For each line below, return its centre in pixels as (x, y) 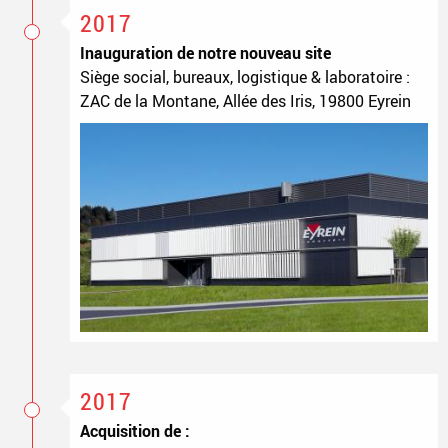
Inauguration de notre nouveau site (205, 53)
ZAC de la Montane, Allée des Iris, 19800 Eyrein (245, 101)
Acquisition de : (134, 431)
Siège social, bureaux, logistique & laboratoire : (244, 77)
